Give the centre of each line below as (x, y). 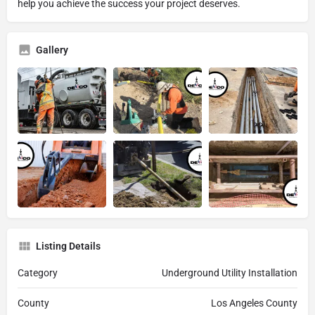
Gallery (52, 50)
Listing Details (68, 246)
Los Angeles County (254, 303)
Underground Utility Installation (230, 272)
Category (38, 272)
